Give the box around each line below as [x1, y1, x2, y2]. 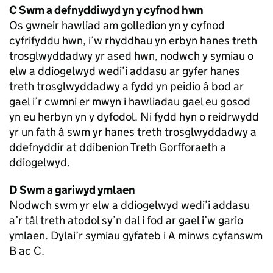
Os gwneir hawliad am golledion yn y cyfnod [9, 18, 225, 33]
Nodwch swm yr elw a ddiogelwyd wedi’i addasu [9, 198, 250, 213]
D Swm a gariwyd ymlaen [9, 183, 135, 197]
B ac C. [9, 244, 44, 258]
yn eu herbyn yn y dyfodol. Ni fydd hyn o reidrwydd [9, 110, 259, 124]
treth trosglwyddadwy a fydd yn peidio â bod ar [9, 79, 244, 94]
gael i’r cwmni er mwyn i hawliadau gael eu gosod [9, 94, 250, 109]
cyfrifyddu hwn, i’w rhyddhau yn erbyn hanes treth [9, 34, 257, 48]
